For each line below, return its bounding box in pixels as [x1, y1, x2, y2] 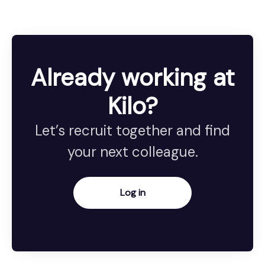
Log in [119, 186, 146, 199]
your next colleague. [67, 143, 198, 161]
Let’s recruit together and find [35, 121, 230, 140]
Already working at [30, 62, 235, 93]
